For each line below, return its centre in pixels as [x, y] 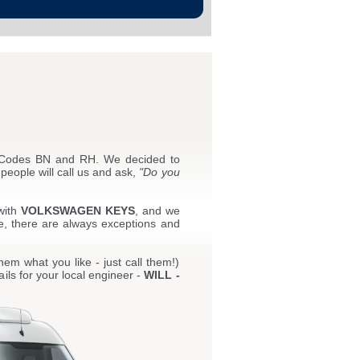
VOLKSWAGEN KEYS [78, 211]
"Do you [160, 172]
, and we [157, 211]
